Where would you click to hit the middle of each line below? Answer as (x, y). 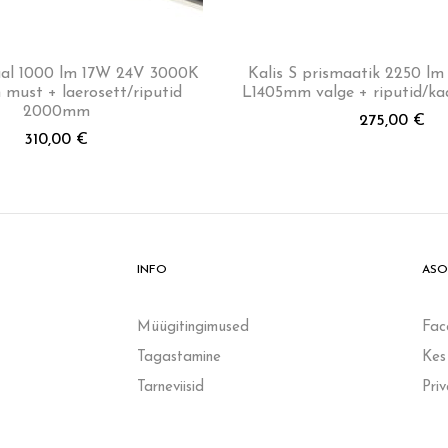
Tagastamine (179, 357)
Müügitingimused (193, 327)
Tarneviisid (170, 387)
